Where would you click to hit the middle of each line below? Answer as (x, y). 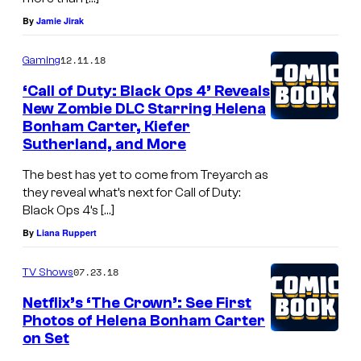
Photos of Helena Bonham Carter (144, 320)
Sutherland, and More (104, 145)
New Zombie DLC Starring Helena (144, 109)
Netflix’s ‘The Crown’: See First (137, 303)
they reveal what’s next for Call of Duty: (131, 192)
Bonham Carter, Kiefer (106, 127)
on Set (46, 338)
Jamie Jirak (60, 21)
